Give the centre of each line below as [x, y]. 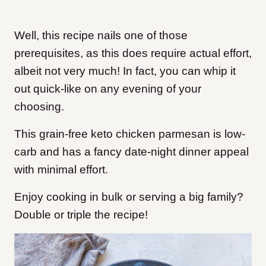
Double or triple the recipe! [81, 215]
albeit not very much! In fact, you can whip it [125, 71]
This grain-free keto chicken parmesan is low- [130, 134]
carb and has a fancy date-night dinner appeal [132, 152]
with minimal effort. [61, 170]
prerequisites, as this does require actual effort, [133, 53]
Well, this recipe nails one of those [101, 35]
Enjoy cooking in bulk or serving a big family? [129, 197]
